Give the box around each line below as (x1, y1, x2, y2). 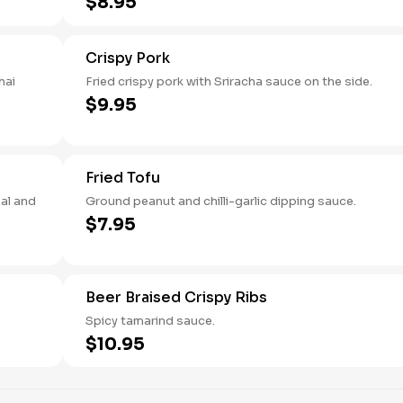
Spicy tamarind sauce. (85, 313, 215, 328)
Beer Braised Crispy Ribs (85, 288, 267, 307)
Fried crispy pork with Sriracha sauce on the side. (85, 74, 372, 89)
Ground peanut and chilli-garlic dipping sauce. (85, 193, 356, 209)
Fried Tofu (85, 168, 160, 187)
